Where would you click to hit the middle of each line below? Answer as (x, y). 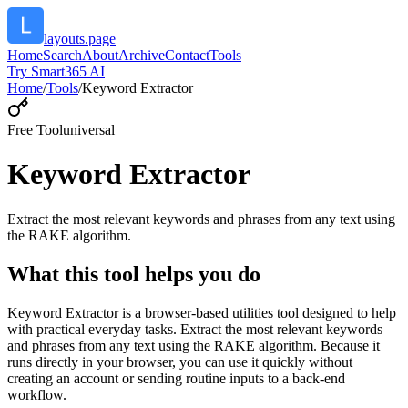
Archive (142, 55)
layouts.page (80, 39)
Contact (187, 55)
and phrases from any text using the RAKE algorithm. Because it (194, 345)
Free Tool (35, 130)
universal (89, 130)
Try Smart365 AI (56, 71)
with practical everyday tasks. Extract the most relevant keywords (195, 329)
